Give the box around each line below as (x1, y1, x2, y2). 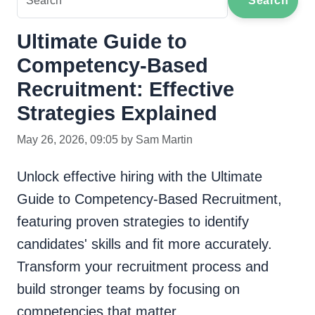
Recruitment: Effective (17, 78, 234, 101)
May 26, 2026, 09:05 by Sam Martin (17, 134, 193, 146)
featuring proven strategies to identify (17, 214, 249, 230)
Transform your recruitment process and (17, 259, 269, 275)
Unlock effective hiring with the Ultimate (17, 169, 262, 185)
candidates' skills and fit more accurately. (17, 236, 272, 252)
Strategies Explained (17, 102, 217, 125)
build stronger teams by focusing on (17, 281, 240, 297)
